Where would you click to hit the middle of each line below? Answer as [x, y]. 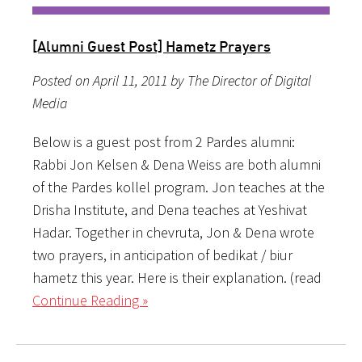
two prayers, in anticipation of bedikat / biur [162, 255]
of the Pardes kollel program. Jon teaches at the [179, 187]
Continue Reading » [90, 300]
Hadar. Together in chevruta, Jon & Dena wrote [173, 232]
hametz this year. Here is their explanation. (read [177, 277]
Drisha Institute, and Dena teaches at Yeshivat [170, 209]
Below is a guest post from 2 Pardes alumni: [164, 141]
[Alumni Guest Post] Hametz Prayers [152, 46]
